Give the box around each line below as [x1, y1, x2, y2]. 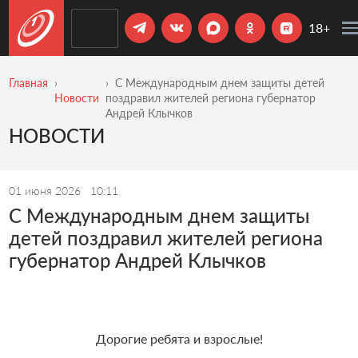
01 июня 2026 [8, 183, 84, 197]
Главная [8, 76, 48, 89]
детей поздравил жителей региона [8, 225, 323, 249]
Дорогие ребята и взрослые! [95, 330, 263, 346]
